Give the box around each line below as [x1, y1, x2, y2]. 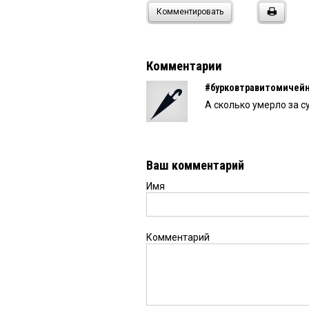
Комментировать [157, 6, 223, 17]
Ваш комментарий [146, 157, 244, 172]
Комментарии [146, 58, 222, 74]
